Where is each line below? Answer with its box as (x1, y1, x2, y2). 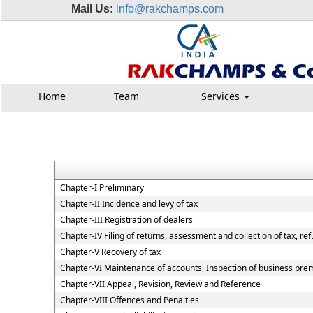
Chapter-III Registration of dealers (59, 214, 193, 226)
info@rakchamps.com (116, 3, 224, 15)
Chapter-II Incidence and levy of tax (59, 198, 198, 210)
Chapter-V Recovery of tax (59, 246, 161, 258)
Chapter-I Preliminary (59, 182, 144, 194)
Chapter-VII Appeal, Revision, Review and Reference (59, 278, 261, 290)
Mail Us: (71, 3, 113, 15)
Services (201, 89, 242, 103)
